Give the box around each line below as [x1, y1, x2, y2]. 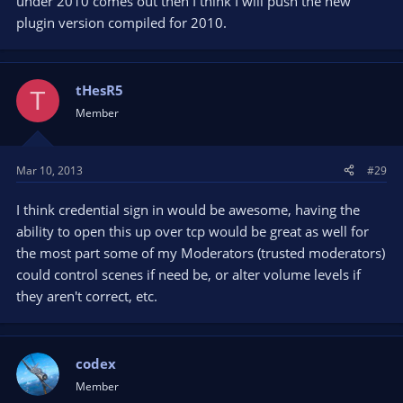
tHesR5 [76, 81, 123, 99]
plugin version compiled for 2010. [16, 13, 227, 31]
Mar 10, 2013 [16, 162, 83, 178]
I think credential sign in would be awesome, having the [16, 200, 360, 219]
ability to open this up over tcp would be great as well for [16, 221, 369, 240]
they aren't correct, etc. [16, 286, 157, 305]
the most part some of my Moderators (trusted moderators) [16, 243, 385, 262]
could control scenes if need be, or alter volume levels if [16, 264, 361, 283]
